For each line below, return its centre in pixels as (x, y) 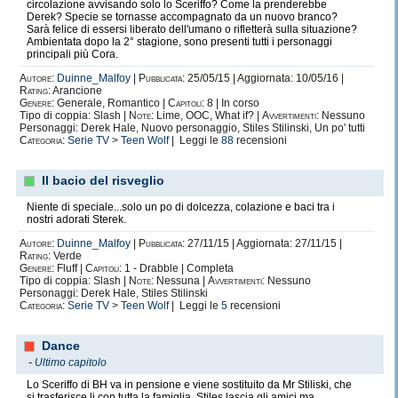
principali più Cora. (72, 54)
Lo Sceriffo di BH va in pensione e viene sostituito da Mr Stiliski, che (189, 385)
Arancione (76, 91)
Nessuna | (181, 281)
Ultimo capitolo (71, 362)
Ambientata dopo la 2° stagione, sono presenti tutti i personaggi (179, 42)
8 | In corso (232, 103)
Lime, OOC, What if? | (208, 115)
